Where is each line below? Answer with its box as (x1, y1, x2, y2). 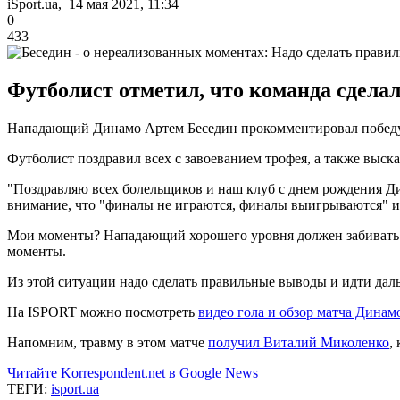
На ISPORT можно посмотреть (7, 304, 198, 320)
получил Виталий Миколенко (208, 334, 389, 350)
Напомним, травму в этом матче (7, 334, 208, 350)
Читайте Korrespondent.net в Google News (7, 364, 258, 380)
